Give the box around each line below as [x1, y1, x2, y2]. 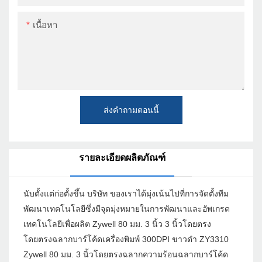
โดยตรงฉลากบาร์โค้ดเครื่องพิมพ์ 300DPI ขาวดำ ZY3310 [23, 235, 229, 244]
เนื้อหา [33, 19, 57, 30]
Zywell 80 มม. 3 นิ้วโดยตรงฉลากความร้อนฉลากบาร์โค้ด [23, 250, 228, 260]
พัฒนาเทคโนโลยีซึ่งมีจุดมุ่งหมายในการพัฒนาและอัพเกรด [23, 204, 230, 214]
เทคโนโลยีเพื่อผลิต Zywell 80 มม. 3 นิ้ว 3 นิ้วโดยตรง [23, 219, 211, 229]
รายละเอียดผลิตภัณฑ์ [79, 153, 166, 163]
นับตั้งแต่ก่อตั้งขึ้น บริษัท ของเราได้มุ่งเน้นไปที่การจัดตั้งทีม [23, 189, 229, 199]
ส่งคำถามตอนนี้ [103, 105, 159, 115]
